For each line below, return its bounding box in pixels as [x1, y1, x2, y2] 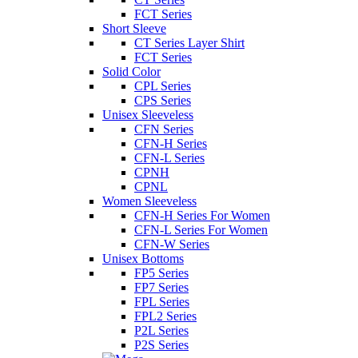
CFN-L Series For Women [134, 223, 268, 237]
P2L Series [134, 324, 189, 338]
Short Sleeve [102, 22, 166, 36]
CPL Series [134, 79, 191, 93]
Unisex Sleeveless [102, 108, 193, 122]
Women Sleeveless [102, 194, 197, 209]
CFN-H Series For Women [134, 209, 270, 223]
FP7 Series [134, 280, 189, 295]
